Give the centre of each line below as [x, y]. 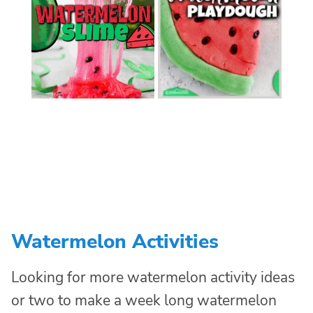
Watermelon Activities [115, 242]
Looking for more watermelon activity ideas [153, 278]
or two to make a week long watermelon [144, 301]
